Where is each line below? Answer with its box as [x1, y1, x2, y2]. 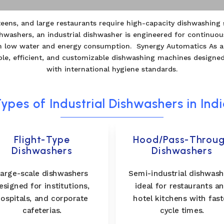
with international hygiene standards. [46, 64, 177, 73]
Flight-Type [13, 133, 70, 146]
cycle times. [160, 205, 204, 215]
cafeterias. [22, 205, 61, 215]
